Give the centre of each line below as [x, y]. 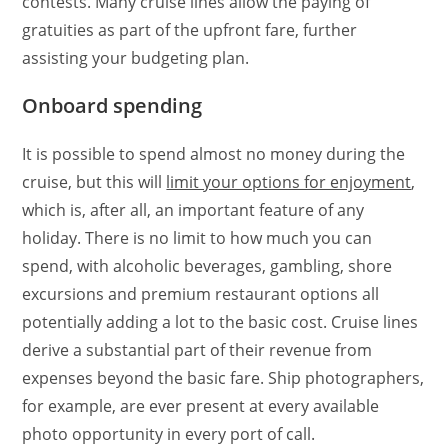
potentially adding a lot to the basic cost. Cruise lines [220, 321]
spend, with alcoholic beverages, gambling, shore [207, 265]
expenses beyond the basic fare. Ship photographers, [223, 377]
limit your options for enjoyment [289, 181]
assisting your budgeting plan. [136, 57]
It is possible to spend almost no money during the [214, 153]
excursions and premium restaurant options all [201, 293]
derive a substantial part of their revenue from [197, 349]
